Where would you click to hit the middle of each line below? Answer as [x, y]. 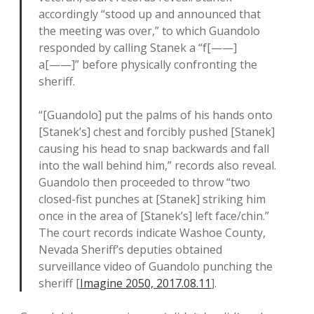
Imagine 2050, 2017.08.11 [145, 284]
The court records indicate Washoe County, [152, 233]
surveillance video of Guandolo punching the [156, 267]
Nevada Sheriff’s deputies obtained [130, 250]
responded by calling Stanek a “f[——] [138, 48]
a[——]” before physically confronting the [148, 65]
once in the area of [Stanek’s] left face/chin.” [154, 216]
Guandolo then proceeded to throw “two [144, 183]
